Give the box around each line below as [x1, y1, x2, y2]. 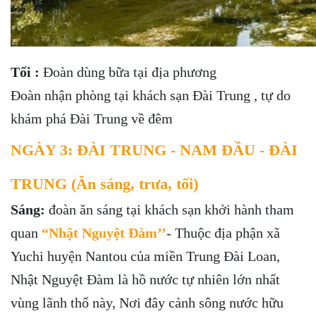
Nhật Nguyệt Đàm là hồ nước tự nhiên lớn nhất [11, 271, 280, 287]
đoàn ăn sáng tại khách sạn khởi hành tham [45, 201, 294, 217]
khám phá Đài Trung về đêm [11, 110, 176, 126]
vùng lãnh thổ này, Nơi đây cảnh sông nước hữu [11, 294, 284, 310]
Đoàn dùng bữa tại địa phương [43, 63, 220, 80]
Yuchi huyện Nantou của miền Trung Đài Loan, [11, 248, 280, 264]
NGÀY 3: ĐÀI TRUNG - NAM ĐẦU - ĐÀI [11, 140, 298, 159]
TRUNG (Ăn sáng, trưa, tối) [11, 174, 198, 193]
